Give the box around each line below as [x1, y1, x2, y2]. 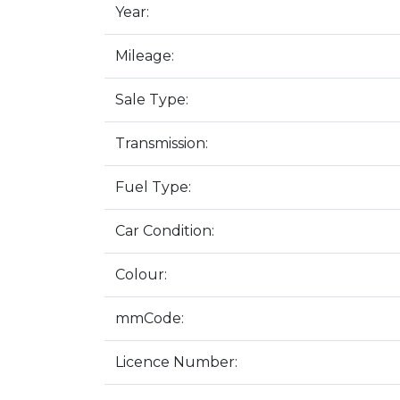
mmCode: [115, 310, 184, 327]
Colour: [115, 266, 167, 283]
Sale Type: [115, 91, 188, 108]
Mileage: [115, 47, 174, 64]
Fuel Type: [115, 179, 191, 196]
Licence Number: [115, 354, 237, 371]
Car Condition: [115, 222, 214, 239]
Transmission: [115, 135, 208, 152]
